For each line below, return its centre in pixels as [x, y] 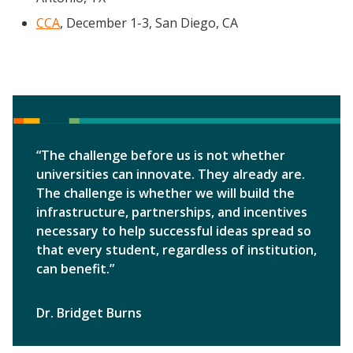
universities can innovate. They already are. [171, 175]
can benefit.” [75, 269]
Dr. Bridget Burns [89, 313]
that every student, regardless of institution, [176, 250]
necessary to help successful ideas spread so [174, 231]
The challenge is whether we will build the [165, 193]
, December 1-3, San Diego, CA [149, 23]
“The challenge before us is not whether [161, 156]
